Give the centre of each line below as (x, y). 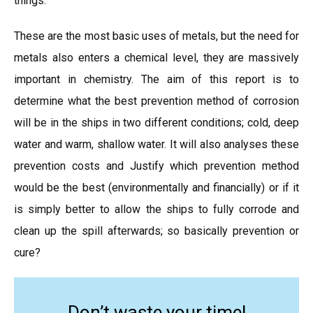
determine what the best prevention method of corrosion (156, 101)
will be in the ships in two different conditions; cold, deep (156, 123)
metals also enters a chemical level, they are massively (156, 58)
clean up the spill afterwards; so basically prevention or (156, 231)
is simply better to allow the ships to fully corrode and (156, 209)
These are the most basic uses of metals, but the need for (156, 36)
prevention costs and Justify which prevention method (156, 166)
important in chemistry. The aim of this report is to (156, 79)
